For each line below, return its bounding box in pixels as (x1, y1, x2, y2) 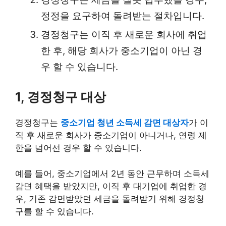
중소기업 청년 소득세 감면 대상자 (61, 118, 189, 128)
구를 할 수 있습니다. (15, 206, 94, 216)
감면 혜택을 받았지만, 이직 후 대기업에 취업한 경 (15, 181, 207, 191)
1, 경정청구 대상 (15, 89, 106, 104)
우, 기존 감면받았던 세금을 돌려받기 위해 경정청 (15, 193, 204, 204)
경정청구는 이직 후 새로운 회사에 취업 (41, 28, 207, 40)
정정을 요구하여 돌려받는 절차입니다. (41, 10, 204, 22)
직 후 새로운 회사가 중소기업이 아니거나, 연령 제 (15, 130, 207, 140)
